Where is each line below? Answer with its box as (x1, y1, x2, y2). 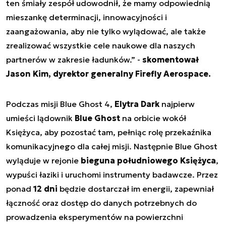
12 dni (33, 184, 58, 194)
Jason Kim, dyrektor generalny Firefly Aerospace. (6, 69, 211, 79)
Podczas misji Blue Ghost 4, (6, 99, 115, 109)
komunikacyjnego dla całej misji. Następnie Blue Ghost (6, 141, 217, 152)
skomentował (142, 54, 199, 65)
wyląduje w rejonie (6, 155, 81, 166)
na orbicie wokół (120, 113, 186, 124)
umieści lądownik (6, 113, 75, 124)
